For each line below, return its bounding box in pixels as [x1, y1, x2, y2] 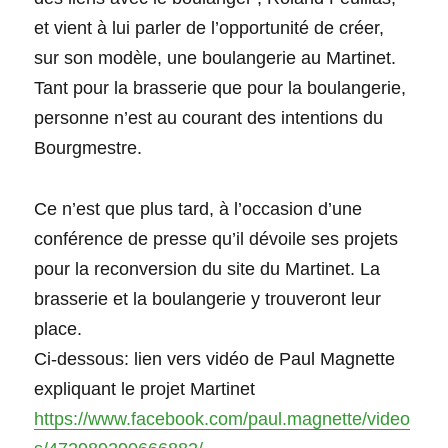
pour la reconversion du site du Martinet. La [34, 258, 381, 279]
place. [34, 318, 83, 339]
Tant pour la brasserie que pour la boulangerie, [34, 77, 407, 98]
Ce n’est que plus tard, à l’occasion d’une [34, 198, 363, 219]
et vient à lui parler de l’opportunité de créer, [34, 17, 385, 38]
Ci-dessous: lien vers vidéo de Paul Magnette [34, 348, 396, 369]
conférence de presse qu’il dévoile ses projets [34, 228, 399, 249]
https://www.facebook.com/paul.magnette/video [34, 408, 411, 429]
